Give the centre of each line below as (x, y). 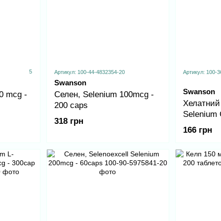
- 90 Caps (201, 125)
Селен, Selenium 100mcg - (104, 95)
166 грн (198, 130)
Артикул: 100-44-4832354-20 (89, 72)
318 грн (69, 121)
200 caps (71, 106)
